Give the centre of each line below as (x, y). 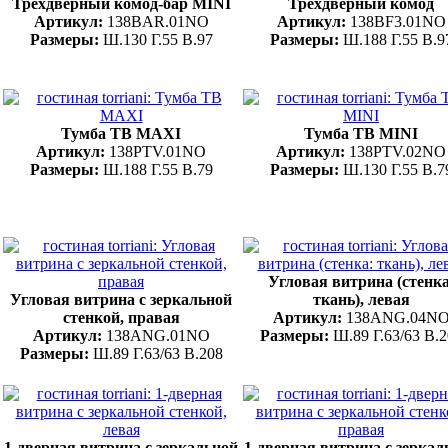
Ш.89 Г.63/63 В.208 (157, 353)
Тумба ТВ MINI (361, 133)
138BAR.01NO (157, 21)
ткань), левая (361, 299)
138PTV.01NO (157, 151)
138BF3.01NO (397, 21)
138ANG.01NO (157, 335)
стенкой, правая (121, 317)
